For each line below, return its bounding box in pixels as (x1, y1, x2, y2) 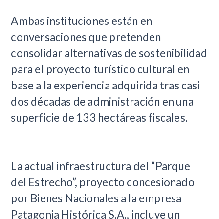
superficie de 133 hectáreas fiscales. (11, 111, 188, 124)
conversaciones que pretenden (11, 30, 161, 44)
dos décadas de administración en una (11, 95, 194, 108)
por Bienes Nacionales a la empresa (11, 192, 182, 205)
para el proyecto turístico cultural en (11, 63, 190, 76)
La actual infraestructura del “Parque (11, 159, 191, 173)
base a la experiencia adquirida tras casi (11, 79, 200, 92)
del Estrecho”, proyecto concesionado (11, 175, 195, 189)
